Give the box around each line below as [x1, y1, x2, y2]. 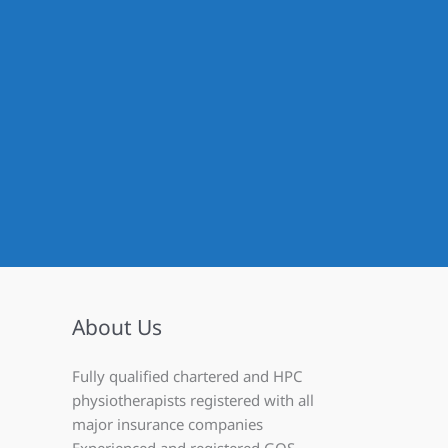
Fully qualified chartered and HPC [72, 366, 302, 387]
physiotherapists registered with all [72, 390, 314, 411]
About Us [72, 313, 162, 342]
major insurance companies [72, 414, 263, 435]
